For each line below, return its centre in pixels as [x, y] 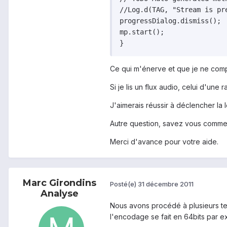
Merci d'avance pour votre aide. [164, 142]
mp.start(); [142, 32]
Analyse [59, 194]
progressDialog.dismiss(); [170, 21]
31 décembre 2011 [166, 184]
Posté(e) [124, 184]
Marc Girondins [59, 183]
